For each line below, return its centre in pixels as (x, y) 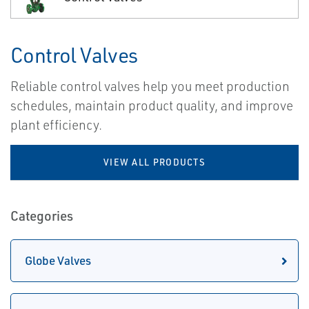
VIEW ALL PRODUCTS (154, 162)
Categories (42, 216)
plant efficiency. (56, 125)
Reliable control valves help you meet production (150, 87)
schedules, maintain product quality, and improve (152, 106)
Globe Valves (58, 261)
